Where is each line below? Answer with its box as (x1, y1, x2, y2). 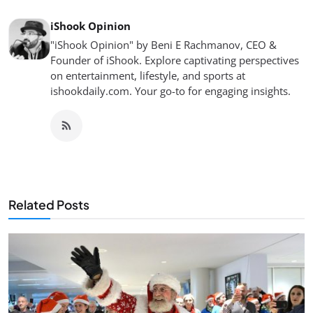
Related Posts (8, 197, 89, 213)
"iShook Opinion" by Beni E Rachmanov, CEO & (50, 38, 277, 52)
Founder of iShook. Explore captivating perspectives (50, 53, 299, 68)
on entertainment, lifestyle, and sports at (50, 68, 245, 83)
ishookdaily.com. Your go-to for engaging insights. (50, 84, 291, 99)
